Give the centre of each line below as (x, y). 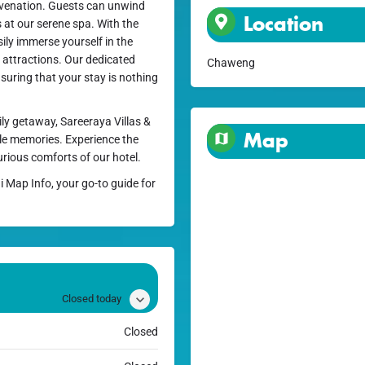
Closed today (92, 299)
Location (284, 24)
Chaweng (231, 63)
